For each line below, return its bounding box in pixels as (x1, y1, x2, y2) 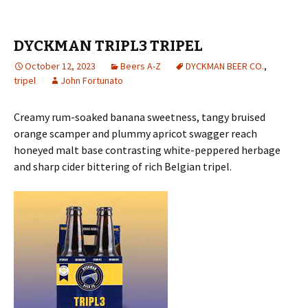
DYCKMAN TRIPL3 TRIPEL (14, 36, 203, 55)
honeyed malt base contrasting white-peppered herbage (14, 143, 280, 157)
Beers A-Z (120, 60, 161, 72)
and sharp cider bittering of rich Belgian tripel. (14, 159, 232, 173)
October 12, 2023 (25, 60, 96, 72)
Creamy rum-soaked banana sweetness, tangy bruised (14, 110, 265, 124)
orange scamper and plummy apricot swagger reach (14, 126, 257, 140)
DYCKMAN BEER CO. (186, 60, 264, 72)
